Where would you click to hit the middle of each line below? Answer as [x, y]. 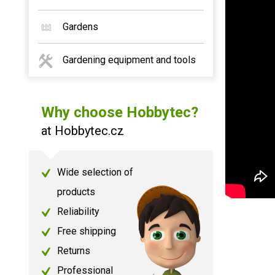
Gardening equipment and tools [129, 60]
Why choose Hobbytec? [120, 112]
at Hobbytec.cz [83, 131]
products [76, 192]
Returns [74, 251]
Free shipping [87, 231]
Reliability [78, 211]
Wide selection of [95, 172]
